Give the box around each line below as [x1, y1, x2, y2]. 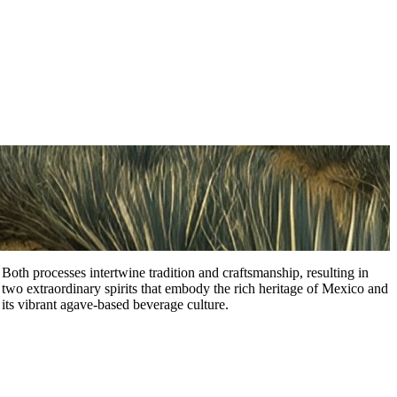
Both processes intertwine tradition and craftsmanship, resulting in [2, 264, 370, 280]
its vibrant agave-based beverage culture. [2, 296, 230, 312]
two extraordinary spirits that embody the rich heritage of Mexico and [2, 280, 389, 296]
